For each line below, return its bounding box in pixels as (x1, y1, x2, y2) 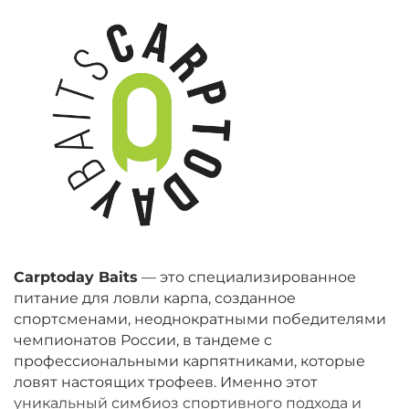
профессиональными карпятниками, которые (14, 351, 365, 370)
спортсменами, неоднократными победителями (14, 309, 386, 328)
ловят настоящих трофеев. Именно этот (14, 372, 318, 391)
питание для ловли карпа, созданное (14, 288, 296, 307)
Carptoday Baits (14, 267, 138, 286)
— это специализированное (138, 267, 356, 286)
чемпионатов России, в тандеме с (14, 330, 272, 349)
